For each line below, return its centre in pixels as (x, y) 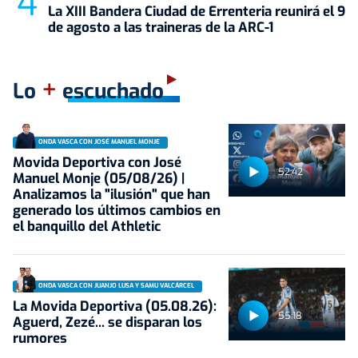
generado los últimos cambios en (117, 210)
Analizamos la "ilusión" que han (111, 194)
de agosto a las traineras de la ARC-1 (161, 27)
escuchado (110, 91)
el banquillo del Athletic (87, 226)
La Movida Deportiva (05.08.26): (115, 306)
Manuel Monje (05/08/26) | (99, 178)
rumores (40, 338)
